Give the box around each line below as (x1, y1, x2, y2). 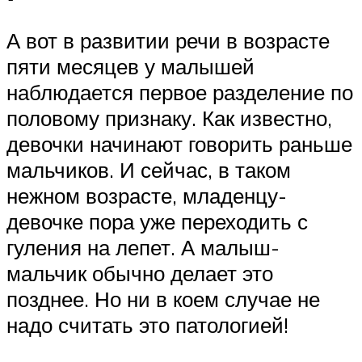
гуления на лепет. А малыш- (6, 234, 280, 261)
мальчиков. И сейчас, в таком (6, 157, 291, 183)
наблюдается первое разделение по (6, 79, 353, 106)
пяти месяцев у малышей (6, 53, 255, 80)
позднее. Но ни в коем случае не (6, 286, 320, 313)
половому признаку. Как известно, (6, 105, 332, 132)
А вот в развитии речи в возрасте (6, 27, 330, 54)
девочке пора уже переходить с (6, 208, 308, 235)
